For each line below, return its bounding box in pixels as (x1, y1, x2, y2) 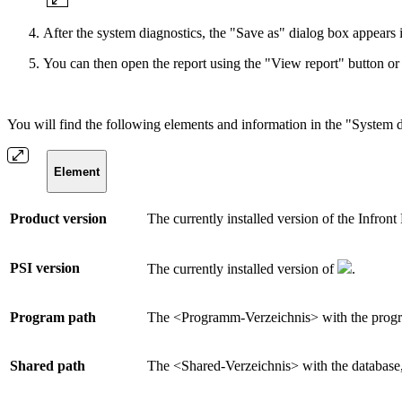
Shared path (10, 358, 85, 374)
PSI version (10, 260, 80, 276)
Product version (10, 211, 107, 227)
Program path (10, 310, 96, 326)
